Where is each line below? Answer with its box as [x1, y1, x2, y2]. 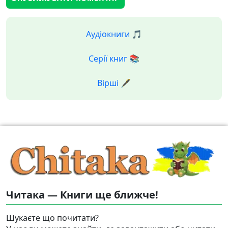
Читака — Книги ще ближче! [6, 187, 158, 202]
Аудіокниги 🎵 [86, 28, 142, 40]
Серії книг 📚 [89, 53, 139, 65]
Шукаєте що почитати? [6, 212, 99, 223]
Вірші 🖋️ [97, 77, 131, 89]
